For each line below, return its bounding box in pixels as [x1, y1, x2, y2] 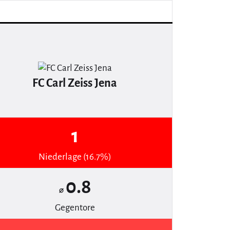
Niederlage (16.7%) [38, 152, 111, 162]
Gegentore [54, 203, 95, 213]
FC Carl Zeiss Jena [32, 77, 117, 90]
